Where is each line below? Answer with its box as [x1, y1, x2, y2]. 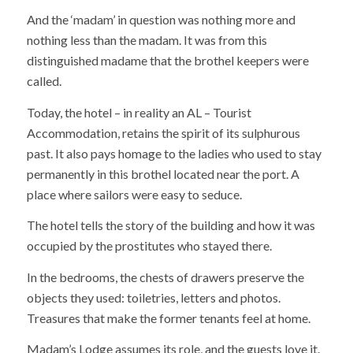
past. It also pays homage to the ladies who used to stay [26, 145, 321, 161]
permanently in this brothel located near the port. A [26, 165, 299, 181]
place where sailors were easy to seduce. [26, 186, 242, 202]
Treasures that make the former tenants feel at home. [26, 310, 310, 325]
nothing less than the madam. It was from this [26, 32, 267, 48]
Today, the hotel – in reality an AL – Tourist [26, 104, 251, 120]
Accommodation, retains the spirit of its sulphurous [26, 124, 300, 140]
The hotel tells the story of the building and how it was [26, 217, 315, 233]
